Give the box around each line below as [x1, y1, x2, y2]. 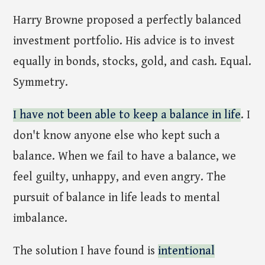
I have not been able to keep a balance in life [13, 108, 241, 122]
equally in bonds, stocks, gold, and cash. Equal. [13, 54, 252, 69]
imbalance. [13, 211, 68, 225]
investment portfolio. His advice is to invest [13, 34, 235, 48]
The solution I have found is [13, 244, 159, 258]
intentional [158, 244, 215, 258]
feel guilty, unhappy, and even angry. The [13, 170, 227, 184]
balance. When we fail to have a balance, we [13, 149, 237, 163]
